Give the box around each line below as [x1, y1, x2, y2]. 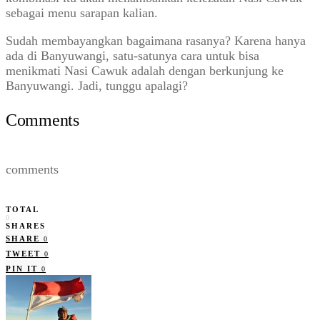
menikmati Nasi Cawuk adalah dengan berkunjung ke [6, 63, 284, 78]
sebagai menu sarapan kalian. [6, 5, 158, 20]
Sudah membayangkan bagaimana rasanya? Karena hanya [6, 33, 306, 48]
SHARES [6, 221, 46, 230]
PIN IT [6, 264, 38, 273]
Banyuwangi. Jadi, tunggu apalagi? [6, 78, 188, 93]
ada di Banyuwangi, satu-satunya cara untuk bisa [6, 48, 259, 63]
